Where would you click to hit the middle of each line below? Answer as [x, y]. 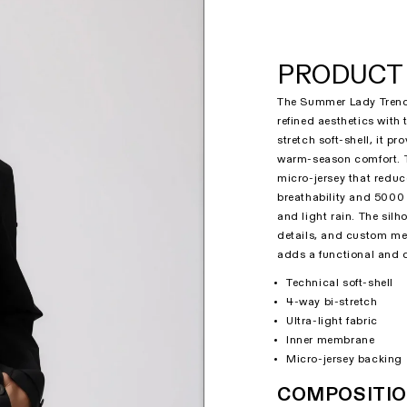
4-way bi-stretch [332, 303]
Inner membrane [331, 341]
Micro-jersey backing [344, 360]
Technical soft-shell [340, 284]
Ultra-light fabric [332, 322]
